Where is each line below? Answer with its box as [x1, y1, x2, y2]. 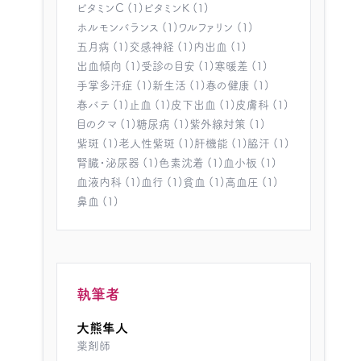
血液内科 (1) [76, 176, 141, 188]
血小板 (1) [222, 157, 276, 168]
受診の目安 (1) [140, 60, 214, 72]
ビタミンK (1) [143, 2, 209, 14]
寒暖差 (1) [214, 60, 268, 72]
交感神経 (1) [128, 41, 193, 52]
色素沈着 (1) [158, 157, 223, 168]
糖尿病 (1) [135, 118, 189, 130]
